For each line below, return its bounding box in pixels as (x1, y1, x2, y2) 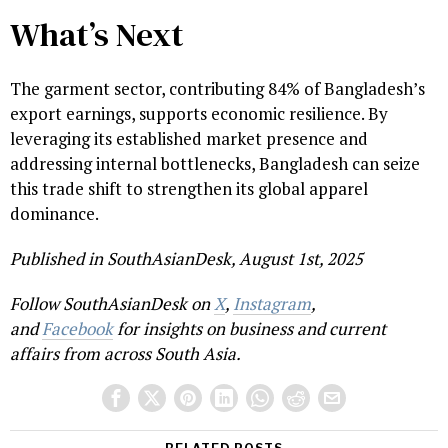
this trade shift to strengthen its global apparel (10, 176, 368, 200)
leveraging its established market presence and (10, 126, 368, 150)
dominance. (10, 201, 99, 225)
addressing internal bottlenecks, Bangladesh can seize (10, 151, 420, 175)
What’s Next (10, 11, 184, 57)
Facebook (42, 316, 113, 340)
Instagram (233, 291, 311, 315)
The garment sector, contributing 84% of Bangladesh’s (10, 76, 425, 100)
